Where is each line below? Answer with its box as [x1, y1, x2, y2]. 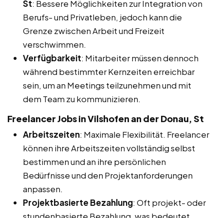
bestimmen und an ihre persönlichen [23, 156, 166, 167]
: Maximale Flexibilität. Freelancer [80, 129, 209, 140]
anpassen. [23, 183, 63, 195]
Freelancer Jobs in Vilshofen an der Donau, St [7, 113, 204, 125]
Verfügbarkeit [23, 53, 81, 64]
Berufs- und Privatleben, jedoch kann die [23, 12, 182, 23]
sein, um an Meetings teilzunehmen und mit [23, 80, 191, 91]
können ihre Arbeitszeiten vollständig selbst [23, 143, 195, 154]
